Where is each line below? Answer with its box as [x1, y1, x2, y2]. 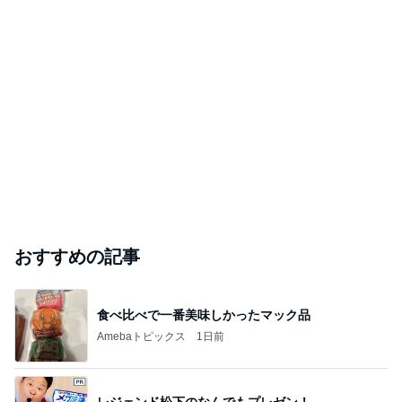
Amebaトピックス [97, 329, 186, 343]
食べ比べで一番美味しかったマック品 [97, 307, 310, 322]
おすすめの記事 [14, 247, 140, 267]
